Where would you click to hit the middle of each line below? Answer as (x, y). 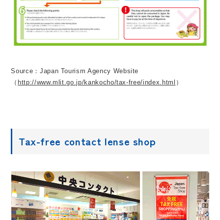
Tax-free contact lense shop (87, 141)
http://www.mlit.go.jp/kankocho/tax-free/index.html (97, 82)
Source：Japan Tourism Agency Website (75, 71)
